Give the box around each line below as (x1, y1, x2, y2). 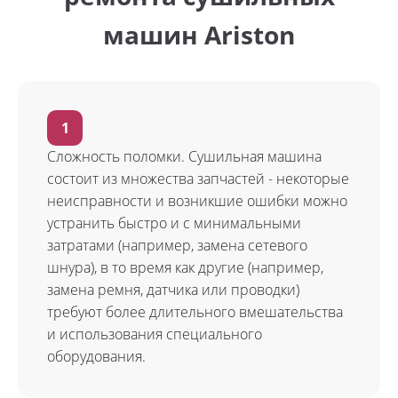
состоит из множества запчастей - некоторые (47, 169, 349, 188)
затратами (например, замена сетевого (47, 235, 307, 255)
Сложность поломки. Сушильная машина (47, 147, 322, 166)
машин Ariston (103, 18, 295, 52)
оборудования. (47, 346, 146, 366)
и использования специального (47, 324, 262, 344)
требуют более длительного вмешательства (47, 302, 343, 322)
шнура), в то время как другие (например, (47, 258, 323, 277)
